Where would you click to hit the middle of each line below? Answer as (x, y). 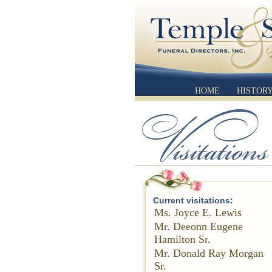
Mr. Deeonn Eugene (199, 226)
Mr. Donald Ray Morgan (209, 253)
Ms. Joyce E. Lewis (198, 212)
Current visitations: (193, 200)
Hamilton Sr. (182, 239)
